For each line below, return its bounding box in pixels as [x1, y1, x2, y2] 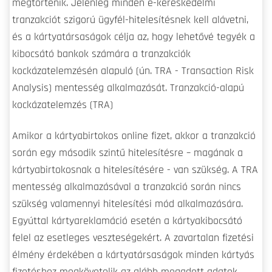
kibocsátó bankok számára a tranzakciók [12, 49, 191, 60]
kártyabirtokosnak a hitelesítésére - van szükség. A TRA [12, 165, 258, 176]
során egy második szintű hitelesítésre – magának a [12, 148, 243, 159]
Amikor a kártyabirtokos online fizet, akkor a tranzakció [12, 131, 256, 142]
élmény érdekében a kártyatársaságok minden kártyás [12, 250, 254, 261]
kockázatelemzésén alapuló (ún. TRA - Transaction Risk [12, 66, 254, 77]
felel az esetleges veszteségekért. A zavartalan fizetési [12, 233, 254, 244]
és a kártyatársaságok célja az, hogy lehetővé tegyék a [12, 32, 255, 43]
